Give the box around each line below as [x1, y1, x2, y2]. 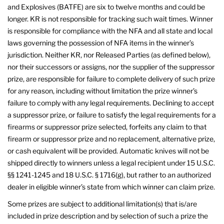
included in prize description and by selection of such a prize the [7, 211, 208, 220]
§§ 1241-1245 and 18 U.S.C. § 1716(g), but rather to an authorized [7, 170, 211, 179]
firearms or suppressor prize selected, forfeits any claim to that [7, 122, 206, 131]
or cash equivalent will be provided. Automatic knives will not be [7, 146, 209, 155]
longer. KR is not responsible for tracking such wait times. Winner [7, 14, 213, 23]
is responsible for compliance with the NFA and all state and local [7, 26, 212, 35]
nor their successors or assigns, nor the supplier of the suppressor [7, 62, 214, 71]
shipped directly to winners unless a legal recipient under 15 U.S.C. [7, 158, 215, 167]
